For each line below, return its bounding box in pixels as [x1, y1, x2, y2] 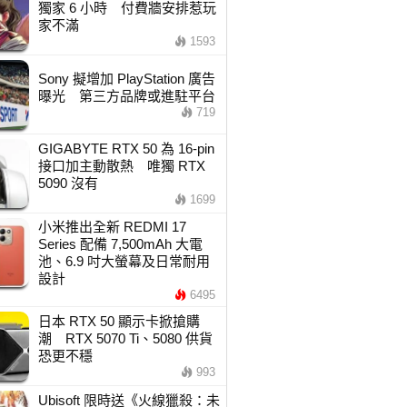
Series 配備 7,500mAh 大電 [37, 236, 203, 252]
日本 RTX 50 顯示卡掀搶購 [37, 313, 200, 329]
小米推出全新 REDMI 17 [37, 219, 186, 234]
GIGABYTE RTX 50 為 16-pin [37, 141, 214, 156]
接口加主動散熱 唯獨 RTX [37, 158, 205, 174]
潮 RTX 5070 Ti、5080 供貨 [37, 331, 213, 346]
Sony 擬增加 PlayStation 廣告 [37, 71, 215, 86]
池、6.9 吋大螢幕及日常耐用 [37, 253, 210, 269]
